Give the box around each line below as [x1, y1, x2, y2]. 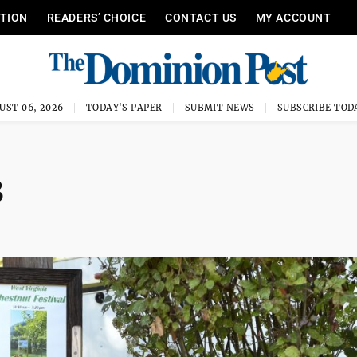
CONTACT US [165, 11, 237, 24]
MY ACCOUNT [255, 11, 331, 24]
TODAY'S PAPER [85, 102, 163, 113]
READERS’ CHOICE [46, 11, 147, 24]
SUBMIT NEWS [184, 102, 255, 113]
